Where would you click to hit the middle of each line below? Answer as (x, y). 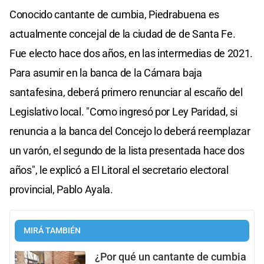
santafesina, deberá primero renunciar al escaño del (126, 92)
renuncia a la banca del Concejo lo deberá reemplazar (130, 131)
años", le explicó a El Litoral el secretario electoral (119, 170)
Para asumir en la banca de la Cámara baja (106, 72)
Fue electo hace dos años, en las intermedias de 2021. (131, 53)
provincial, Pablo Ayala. (61, 189)
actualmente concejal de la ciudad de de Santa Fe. (123, 34)
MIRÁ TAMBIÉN (52, 230)
